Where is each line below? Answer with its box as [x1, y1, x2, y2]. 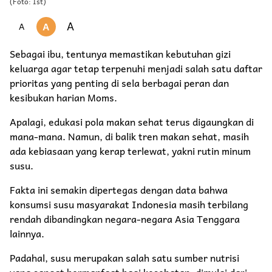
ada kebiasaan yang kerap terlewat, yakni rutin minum [10, 142, 251, 158]
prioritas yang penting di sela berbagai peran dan [10, 74, 229, 90]
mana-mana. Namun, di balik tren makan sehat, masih [10, 127, 249, 144]
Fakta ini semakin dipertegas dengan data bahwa [10, 181, 228, 197]
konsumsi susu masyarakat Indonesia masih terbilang [10, 195, 248, 212]
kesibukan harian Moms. [10, 89, 117, 105]
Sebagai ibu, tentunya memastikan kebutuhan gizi [10, 45, 231, 61]
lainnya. [10, 225, 47, 241]
